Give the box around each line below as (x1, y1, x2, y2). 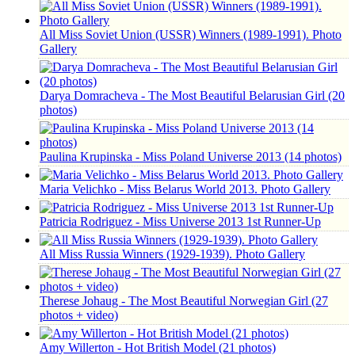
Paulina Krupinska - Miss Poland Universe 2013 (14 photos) (40, 150, 342, 163)
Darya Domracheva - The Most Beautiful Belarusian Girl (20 (40, 89, 345, 102)
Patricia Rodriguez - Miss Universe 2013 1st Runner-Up (40, 215, 321, 228)
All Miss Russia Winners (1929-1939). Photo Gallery (40, 247, 305, 261)
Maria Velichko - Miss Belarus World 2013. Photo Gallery (40, 182, 330, 196)
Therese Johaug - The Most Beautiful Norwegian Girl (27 (40, 294, 328, 307)
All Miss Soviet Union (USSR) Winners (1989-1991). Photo (40, 28, 342, 41)
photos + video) (40, 308, 118, 322)
